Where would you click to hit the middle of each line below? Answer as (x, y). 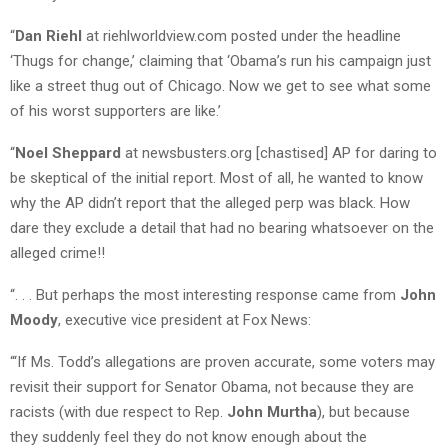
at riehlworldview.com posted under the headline (241, 36)
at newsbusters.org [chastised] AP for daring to (279, 153)
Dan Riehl (48, 36)
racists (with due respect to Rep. (118, 412)
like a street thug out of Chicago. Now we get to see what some (220, 86)
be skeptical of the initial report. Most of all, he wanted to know (216, 178)
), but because (363, 412)
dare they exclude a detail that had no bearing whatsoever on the (222, 228)
